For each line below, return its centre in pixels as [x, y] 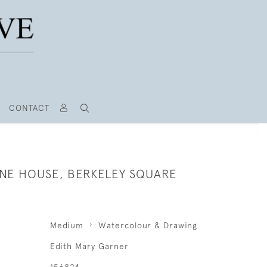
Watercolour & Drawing [148, 225]
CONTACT [29, 108]
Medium [66, 225]
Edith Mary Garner [89, 246]
